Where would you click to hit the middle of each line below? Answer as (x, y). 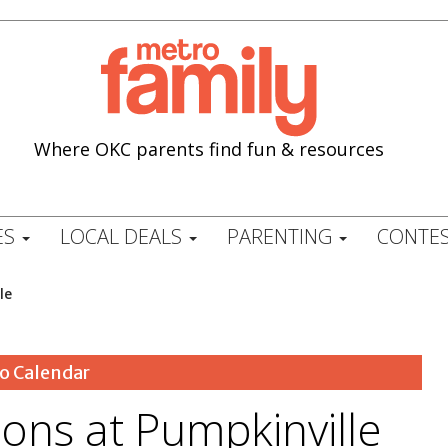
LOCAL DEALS (123, 236)
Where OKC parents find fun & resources (209, 148)
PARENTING (281, 236)
